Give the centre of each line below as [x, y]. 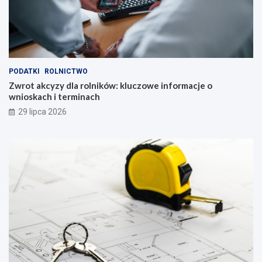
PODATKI [24, 71]
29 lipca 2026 [42, 111]
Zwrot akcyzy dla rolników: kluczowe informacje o [111, 85]
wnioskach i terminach [54, 96]
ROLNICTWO [66, 71]
